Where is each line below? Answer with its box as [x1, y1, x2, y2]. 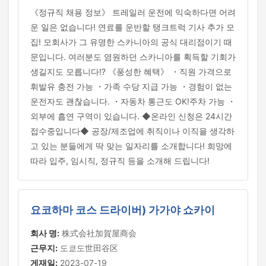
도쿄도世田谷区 [58, 243, 118, 253]
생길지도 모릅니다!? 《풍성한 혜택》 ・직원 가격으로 [30, 66, 232, 77]
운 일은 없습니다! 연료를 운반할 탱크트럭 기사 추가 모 [30, 22, 235, 32]
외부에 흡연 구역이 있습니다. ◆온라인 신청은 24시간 [30, 111, 232, 121]
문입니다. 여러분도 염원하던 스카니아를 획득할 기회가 [30, 52, 236, 62]
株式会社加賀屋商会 [59, 228, 137, 238]
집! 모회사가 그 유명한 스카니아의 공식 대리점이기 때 [30, 37, 232, 47]
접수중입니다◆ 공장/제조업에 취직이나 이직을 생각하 [30, 126, 235, 136]
